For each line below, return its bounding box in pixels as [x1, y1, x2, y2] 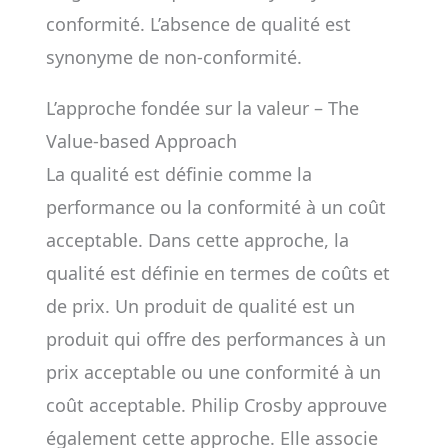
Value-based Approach [45, 129, 237, 153]
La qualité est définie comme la [45, 162, 312, 186]
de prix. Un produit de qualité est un [45, 294, 355, 318]
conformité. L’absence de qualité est [45, 12, 351, 36]
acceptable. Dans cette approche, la [45, 228, 349, 252]
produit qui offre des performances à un [45, 327, 386, 351]
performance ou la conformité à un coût [45, 195, 386, 219]
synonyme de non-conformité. [45, 45, 302, 69]
